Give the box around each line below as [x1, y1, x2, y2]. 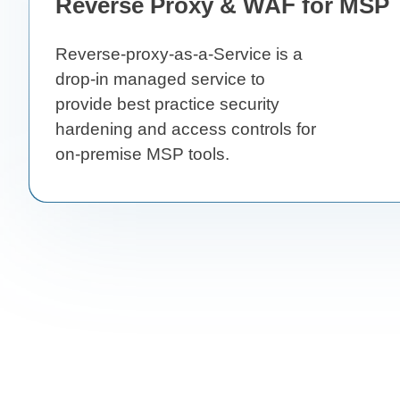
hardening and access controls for [55, 119, 316, 138]
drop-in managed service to [55, 69, 265, 88]
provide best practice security [55, 94, 279, 113]
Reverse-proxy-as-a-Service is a [55, 44, 303, 63]
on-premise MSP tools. [55, 144, 229, 163]
